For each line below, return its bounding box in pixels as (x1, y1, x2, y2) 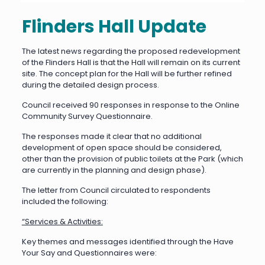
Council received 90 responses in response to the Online (21, 99, 240, 111)
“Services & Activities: (21, 216, 103, 228)
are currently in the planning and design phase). (21, 164, 206, 176)
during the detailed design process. (21, 79, 159, 91)
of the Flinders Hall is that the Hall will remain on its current (21, 57, 240, 69)
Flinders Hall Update (21, 14, 206, 40)
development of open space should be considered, (21, 142, 222, 154)
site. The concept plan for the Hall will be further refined (21, 68, 232, 80)
